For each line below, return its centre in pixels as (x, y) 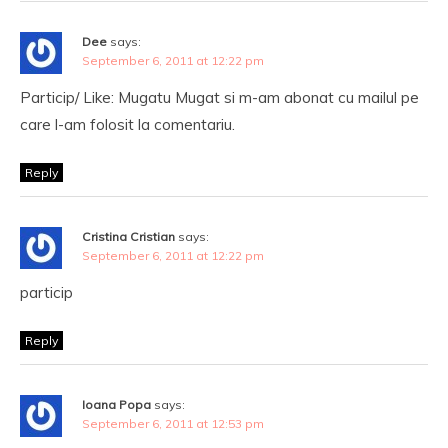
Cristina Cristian (128, 236)
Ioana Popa (116, 404)
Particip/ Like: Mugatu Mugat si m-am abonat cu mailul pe (219, 97)
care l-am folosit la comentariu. (127, 124)
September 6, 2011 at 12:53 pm (173, 423)
